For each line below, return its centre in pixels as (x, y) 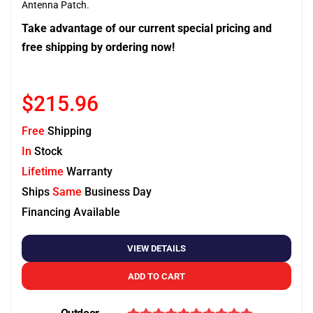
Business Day (117, 192)
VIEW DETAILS (156, 248)
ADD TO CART (156, 276)
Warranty (88, 172)
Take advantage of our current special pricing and (147, 28)
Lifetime (43, 172)
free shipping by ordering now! (98, 47)
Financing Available (71, 212)
